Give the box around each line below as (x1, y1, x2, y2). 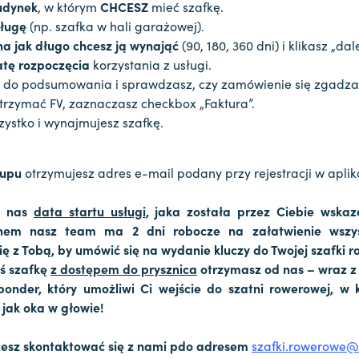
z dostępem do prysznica (50, 260, 197, 278)
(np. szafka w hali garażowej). (26, 17, 204, 35)
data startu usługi (33, 202, 146, 220)
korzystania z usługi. (90, 55, 212, 74)
